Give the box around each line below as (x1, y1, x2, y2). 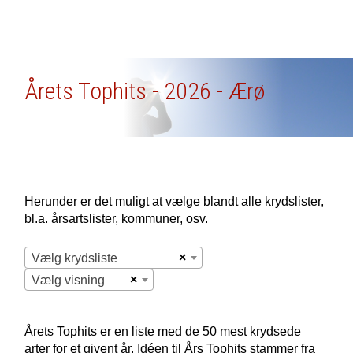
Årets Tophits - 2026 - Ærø (24, 77, 265, 105)
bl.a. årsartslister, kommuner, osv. (24, 212, 208, 225)
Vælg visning (31, 273, 105, 287)
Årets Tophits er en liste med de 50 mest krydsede (24, 325, 301, 338)
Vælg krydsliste (31, 251, 117, 265)
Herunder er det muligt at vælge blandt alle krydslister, (24, 195, 324, 208)
